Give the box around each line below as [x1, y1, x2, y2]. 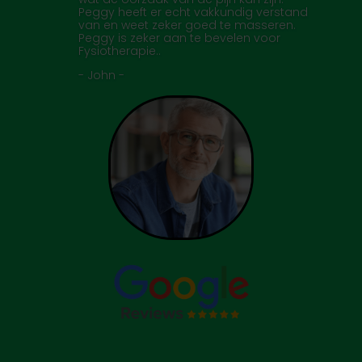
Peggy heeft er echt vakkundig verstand [78, 4, 308, 20]
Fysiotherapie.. [78, 43, 161, 59]
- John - [78, 67, 124, 83]
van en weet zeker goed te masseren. [78, 17, 296, 33]
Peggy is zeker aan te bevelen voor [78, 30, 280, 46]
